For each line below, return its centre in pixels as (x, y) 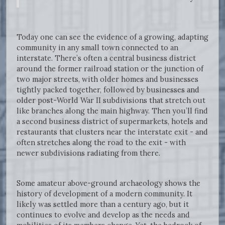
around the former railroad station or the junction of (110, 69)
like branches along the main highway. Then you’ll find (112, 111)
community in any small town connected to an (97, 48)
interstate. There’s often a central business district (106, 58)
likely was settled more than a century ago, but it (103, 204)
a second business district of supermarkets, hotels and (112, 122)
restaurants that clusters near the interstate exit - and (112, 132)
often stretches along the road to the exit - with (101, 143)
